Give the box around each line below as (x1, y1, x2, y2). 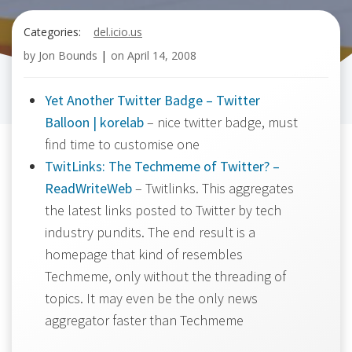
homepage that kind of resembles (45, 245, 243, 263)
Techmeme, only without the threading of (45, 267, 286, 285)
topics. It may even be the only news (45, 289, 258, 307)
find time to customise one (45, 135, 200, 153)
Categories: (24, 24, 81, 39)
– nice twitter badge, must (144, 113, 298, 131)
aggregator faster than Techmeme (45, 311, 244, 329)
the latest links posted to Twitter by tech (45, 201, 281, 219)
